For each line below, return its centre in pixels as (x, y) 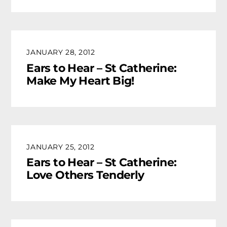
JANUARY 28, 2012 (61, 52)
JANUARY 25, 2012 (61, 147)
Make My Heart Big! (80, 81)
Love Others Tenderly (85, 175)
